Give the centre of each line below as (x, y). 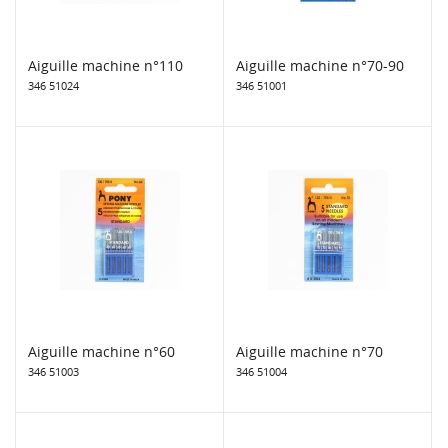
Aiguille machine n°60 (101, 351)
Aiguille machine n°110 (105, 65)
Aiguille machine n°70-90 (320, 65)
